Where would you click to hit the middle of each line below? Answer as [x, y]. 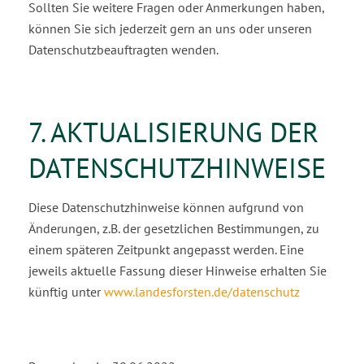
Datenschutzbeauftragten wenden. [123, 50]
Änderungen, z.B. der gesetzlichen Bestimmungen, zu [174, 228]
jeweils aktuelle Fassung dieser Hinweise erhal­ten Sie [178, 271]
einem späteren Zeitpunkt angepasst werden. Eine [166, 249]
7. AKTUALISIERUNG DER [173, 132]
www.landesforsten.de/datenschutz [202, 292]
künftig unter [66, 292]
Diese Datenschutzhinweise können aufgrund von [166, 207]
